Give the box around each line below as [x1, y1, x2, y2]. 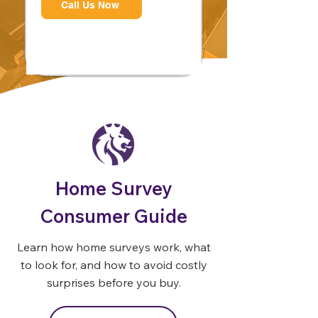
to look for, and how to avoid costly [20, 258, 207, 272]
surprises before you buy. [46, 275, 181, 290]
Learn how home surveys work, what [16, 240, 211, 254]
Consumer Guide [40, 204, 187, 228]
